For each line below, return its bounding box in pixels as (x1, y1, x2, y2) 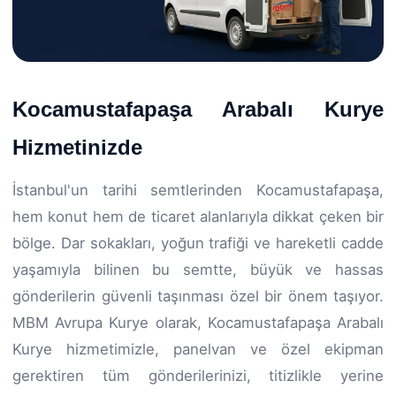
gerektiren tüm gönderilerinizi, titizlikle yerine (12, 366, 384, 385)
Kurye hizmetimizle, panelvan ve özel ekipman (12, 339, 384, 358)
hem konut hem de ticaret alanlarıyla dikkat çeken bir (12, 207, 384, 225)
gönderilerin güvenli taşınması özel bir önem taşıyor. (12, 286, 384, 305)
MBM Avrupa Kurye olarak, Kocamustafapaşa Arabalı (12, 313, 384, 331)
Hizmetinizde (12, 134, 142, 159)
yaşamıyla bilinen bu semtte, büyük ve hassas (12, 260, 384, 278)
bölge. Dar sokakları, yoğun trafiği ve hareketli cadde (12, 233, 384, 252)
